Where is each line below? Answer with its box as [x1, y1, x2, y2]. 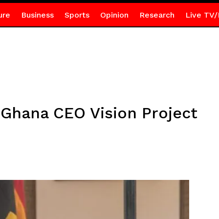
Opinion [100, 10, 129, 20]
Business [21, 10, 54, 20]
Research [139, 10, 175, 20]
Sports [64, 10, 89, 20]
